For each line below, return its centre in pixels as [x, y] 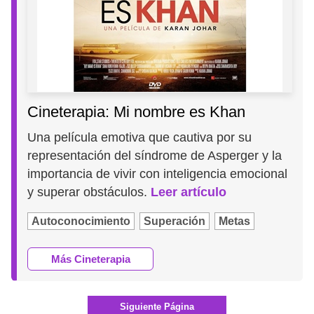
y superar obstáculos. [89, 192]
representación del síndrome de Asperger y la [155, 155]
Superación [175, 221]
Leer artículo [189, 192]
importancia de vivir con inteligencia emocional [158, 173]
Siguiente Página [157, 306]
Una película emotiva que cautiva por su [140, 137]
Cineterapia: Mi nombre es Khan [137, 111]
